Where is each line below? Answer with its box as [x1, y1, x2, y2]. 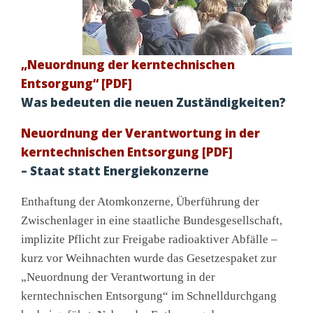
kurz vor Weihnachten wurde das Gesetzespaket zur [21, 252, 277, 265]
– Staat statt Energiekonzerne [21, 163, 209, 180]
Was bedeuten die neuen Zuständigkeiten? [21, 94, 286, 111]
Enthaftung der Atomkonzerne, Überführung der [21, 195, 259, 209]
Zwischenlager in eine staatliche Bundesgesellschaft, [21, 214, 282, 228]
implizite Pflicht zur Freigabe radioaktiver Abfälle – [21, 233, 277, 247]
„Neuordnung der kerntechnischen [21, 57, 235, 73]
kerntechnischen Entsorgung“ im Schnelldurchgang [21, 289, 277, 303]
